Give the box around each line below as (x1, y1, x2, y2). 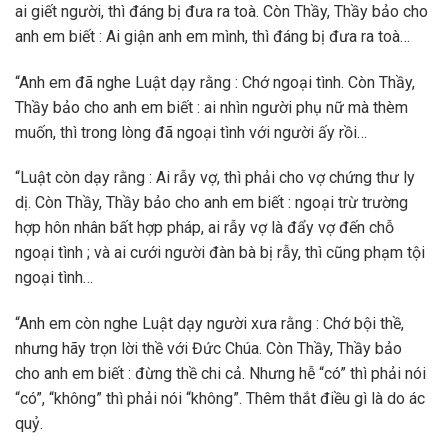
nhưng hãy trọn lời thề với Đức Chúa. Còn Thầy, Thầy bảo (15, 339, 402, 359)
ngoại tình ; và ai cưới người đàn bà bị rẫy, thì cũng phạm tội (15, 243, 425, 263)
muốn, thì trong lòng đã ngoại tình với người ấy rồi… (15, 122, 367, 142)
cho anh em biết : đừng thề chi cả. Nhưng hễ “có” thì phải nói (15, 364, 426, 384)
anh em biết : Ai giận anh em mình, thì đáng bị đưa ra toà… (15, 26, 410, 46)
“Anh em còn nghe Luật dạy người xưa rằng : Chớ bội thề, (15, 314, 404, 334)
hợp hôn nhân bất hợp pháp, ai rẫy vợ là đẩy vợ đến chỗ (15, 218, 394, 238)
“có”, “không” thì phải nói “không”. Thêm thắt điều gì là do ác (15, 389, 425, 409)
